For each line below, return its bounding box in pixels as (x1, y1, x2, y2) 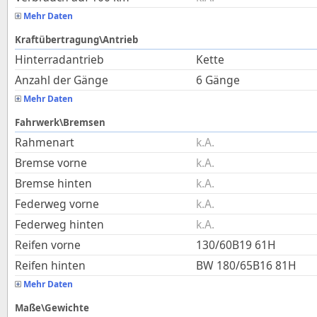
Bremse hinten (15, 175, 92, 191)
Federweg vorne (15, 196, 99, 212)
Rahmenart (15, 134, 74, 150)
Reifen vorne (15, 237, 81, 253)
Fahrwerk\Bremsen (15, 116, 105, 129)
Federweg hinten (15, 217, 104, 232)
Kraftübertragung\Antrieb (15, 33, 138, 46)
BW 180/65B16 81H (196, 258, 296, 273)
